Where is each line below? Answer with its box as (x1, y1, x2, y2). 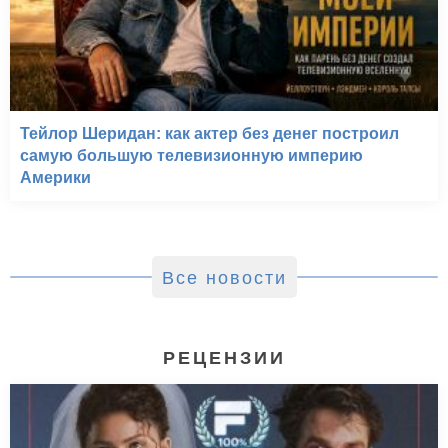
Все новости (161, 267, 287, 288)
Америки (20, 168, 91, 186)
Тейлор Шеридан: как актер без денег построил (20, 124, 399, 142)
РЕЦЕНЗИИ (162, 347, 286, 368)
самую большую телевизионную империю (20, 146, 363, 164)
